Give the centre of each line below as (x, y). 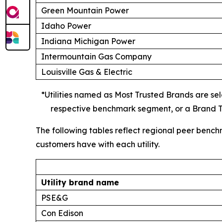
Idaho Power (66, 26)
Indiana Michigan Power (88, 41)
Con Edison (62, 213)
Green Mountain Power (85, 10)
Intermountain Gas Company (96, 56)
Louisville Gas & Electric (87, 72)
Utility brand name (80, 182)
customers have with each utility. (98, 144)
